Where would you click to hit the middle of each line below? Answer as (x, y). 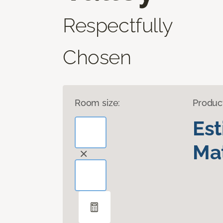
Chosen (97, 57)
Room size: (98, 103)
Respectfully (118, 25)
